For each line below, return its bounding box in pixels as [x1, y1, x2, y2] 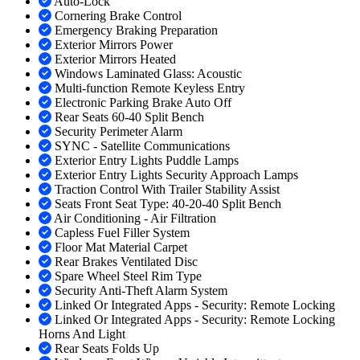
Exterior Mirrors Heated [55, 52, 176, 67]
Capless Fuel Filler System [55, 226, 190, 240]
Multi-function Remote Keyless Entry [55, 81, 245, 96]
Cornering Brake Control [55, 9, 182, 23]
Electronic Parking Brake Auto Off [55, 96, 231, 110]
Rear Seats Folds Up [55, 342, 159, 356]
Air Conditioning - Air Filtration [54, 211, 216, 226]
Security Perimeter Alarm [55, 125, 182, 139]
